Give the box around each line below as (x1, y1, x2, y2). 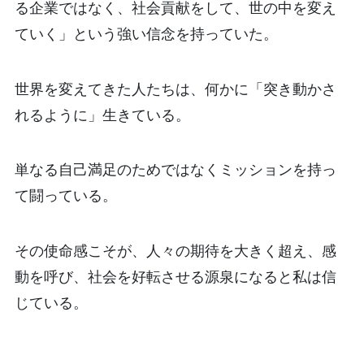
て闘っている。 (14, 187, 117, 205)
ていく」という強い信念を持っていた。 (14, 24, 278, 42)
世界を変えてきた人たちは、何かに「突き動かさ (14, 80, 336, 97)
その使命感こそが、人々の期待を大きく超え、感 (14, 242, 336, 260)
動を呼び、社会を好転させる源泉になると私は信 (14, 268, 336, 286)
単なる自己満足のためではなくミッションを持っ (14, 161, 336, 179)
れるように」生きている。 (14, 106, 190, 123)
